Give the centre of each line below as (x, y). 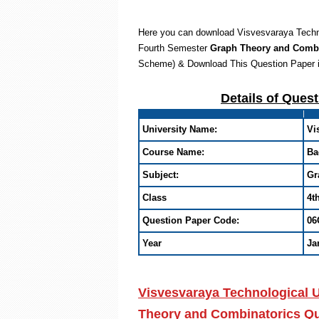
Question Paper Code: (191, 220)
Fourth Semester (174, 48)
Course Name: (173, 152)
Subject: (161, 175)
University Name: (180, 129)
